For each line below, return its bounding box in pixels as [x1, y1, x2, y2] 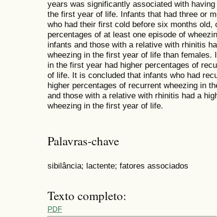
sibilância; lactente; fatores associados [47, 161, 188, 171]
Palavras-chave [47, 133, 119, 149]
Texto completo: [47, 187, 126, 204]
